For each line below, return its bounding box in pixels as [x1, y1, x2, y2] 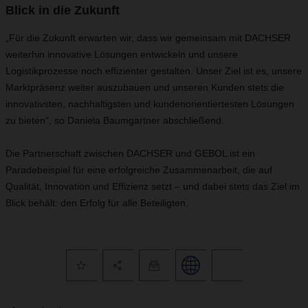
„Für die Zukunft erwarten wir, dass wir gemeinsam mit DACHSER [5, 32, 291, 43]
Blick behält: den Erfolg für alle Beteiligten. [5, 197, 188, 208]
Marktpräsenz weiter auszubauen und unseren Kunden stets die [5, 82, 284, 93]
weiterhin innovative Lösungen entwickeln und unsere [5, 49, 238, 60]
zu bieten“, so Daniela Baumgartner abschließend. [5, 115, 224, 126]
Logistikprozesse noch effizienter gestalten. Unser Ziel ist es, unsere [5, 65, 302, 76]
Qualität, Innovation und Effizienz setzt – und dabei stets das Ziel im [5, 181, 300, 192]
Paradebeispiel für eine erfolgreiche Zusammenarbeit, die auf [5, 164, 272, 175]
